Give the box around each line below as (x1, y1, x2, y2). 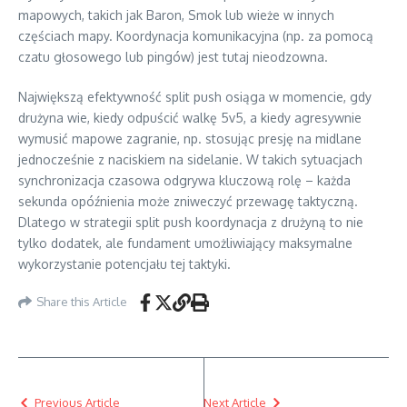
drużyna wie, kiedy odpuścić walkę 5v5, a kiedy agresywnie (18, 109, 362, 125)
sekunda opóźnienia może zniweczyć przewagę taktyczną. (18, 193, 358, 209)
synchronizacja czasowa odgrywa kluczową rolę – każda (18, 172, 351, 188)
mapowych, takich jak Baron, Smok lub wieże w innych (18, 6, 334, 23)
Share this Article (36, 294, 127, 310)
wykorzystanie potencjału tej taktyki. (18, 255, 231, 272)
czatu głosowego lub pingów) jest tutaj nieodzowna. (18, 48, 328, 65)
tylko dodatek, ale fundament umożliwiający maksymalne (18, 234, 352, 251)
